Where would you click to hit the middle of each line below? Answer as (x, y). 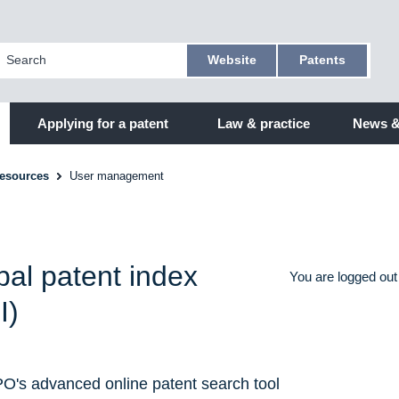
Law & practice (263, 123)
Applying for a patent (102, 123)
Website (232, 60)
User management (117, 176)
